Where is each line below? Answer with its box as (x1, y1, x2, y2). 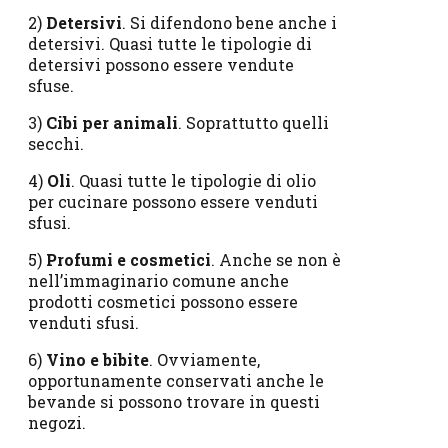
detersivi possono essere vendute (28, 53, 294, 75)
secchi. (28, 132, 84, 154)
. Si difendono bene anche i (122, 11, 337, 33)
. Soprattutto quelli (178, 111, 329, 133)
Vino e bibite (46, 348, 149, 370)
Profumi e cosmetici (46, 248, 211, 270)
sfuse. (28, 74, 74, 96)
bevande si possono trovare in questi (28, 390, 320, 412)
